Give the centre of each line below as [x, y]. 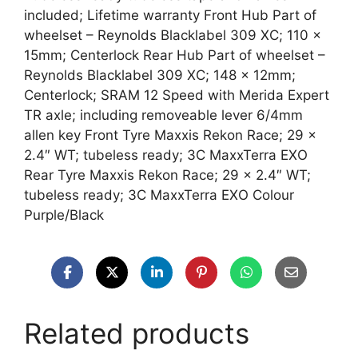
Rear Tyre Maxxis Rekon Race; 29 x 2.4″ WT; [167, 175]
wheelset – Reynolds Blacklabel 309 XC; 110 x [173, 35]
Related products [137, 333]
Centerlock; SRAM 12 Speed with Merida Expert [177, 95]
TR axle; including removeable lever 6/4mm [163, 115]
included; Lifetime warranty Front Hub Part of [170, 15]
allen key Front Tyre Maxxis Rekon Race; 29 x [170, 135]
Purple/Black [64, 215]
